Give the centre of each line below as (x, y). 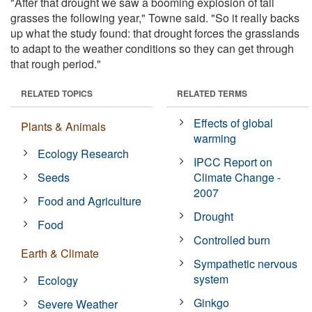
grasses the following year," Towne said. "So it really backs (155, 17)
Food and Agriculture (90, 201)
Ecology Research (84, 153)
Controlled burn (232, 240)
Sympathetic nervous (246, 263)
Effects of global (234, 123)
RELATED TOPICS (57, 93)
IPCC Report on (233, 162)
